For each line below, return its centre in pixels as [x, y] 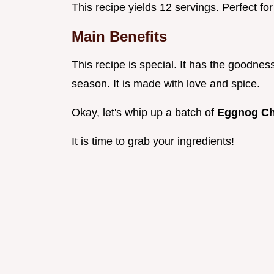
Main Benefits [119, 37]
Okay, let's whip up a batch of [144, 113]
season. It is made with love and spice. [166, 84]
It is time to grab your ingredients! [153, 142]
